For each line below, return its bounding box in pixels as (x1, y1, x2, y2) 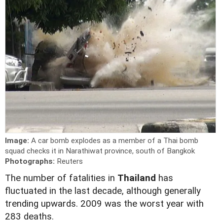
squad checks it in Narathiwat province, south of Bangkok (5, 146, 195, 155)
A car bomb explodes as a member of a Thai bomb (31, 136, 198, 145)
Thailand (117, 172, 156, 184)
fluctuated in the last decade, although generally (5, 185, 201, 196)
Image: (5, 136, 31, 145)
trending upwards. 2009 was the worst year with (5, 198, 204, 209)
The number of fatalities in (5, 172, 117, 184)
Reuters (57, 156, 83, 166)
